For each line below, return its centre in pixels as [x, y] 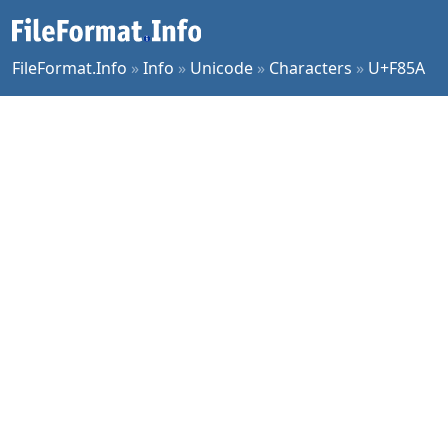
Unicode [221, 68]
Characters [310, 68]
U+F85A [396, 68]
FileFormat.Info [69, 68]
